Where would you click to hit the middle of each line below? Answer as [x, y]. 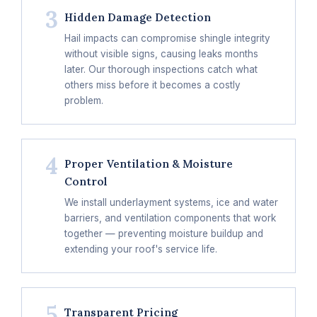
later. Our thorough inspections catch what [161, 69]
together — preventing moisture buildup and [164, 233]
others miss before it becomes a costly [152, 85]
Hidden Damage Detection [138, 17]
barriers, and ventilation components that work [170, 218]
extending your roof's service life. [141, 249]
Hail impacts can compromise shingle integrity [167, 38]
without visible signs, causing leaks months [161, 53]
